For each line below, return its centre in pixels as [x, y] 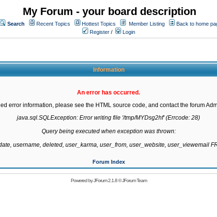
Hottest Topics [99, 24]
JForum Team [134, 180]
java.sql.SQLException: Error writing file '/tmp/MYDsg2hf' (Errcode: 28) [108, 118]
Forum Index [108, 162]
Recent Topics [53, 24]
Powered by [82, 180]
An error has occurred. [108, 93]
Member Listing [147, 24]
